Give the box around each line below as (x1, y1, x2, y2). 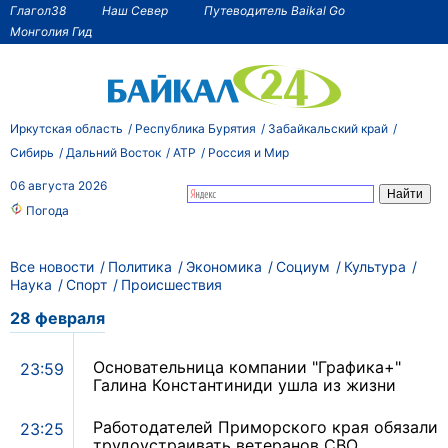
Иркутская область (10, 120, 123, 136)
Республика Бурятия (135, 120, 256, 136)
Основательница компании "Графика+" (93, 357, 401, 378)
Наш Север (102, 2, 168, 18)
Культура (344, 258, 406, 275)
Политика (108, 258, 172, 275)
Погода (23, 203, 69, 218)
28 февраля (10, 308, 105, 329)
